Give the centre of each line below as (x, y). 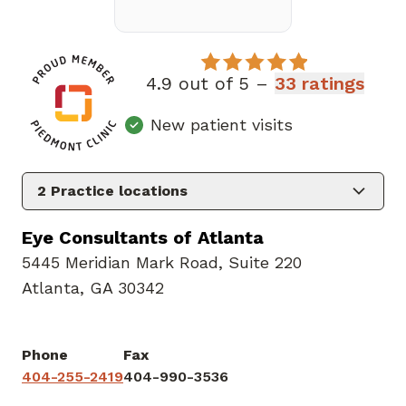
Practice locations (117, 191)
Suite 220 (265, 263)
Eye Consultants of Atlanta (143, 238)
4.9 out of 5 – (210, 83)
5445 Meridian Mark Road (120, 263)
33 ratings (319, 83)
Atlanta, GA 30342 (93, 288)
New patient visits (222, 125)
